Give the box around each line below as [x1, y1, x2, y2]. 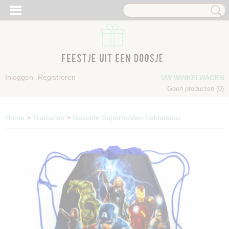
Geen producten [167, 85, 216, 93]
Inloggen [5, 73, 33, 81]
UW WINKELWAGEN [161, 74, 224, 82]
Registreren [38, 73, 76, 81]
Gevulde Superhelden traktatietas [73, 113, 181, 122]
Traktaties [33, 113, 64, 122]
